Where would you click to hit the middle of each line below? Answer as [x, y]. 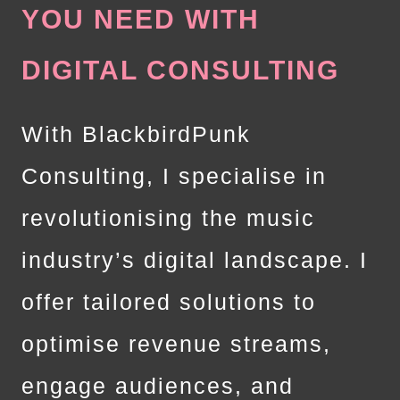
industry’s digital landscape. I [195, 259]
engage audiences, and [158, 385]
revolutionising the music [168, 217]
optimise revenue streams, [176, 343]
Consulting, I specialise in [174, 175]
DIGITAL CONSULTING [180, 70]
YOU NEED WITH [141, 19]
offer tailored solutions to [169, 301]
